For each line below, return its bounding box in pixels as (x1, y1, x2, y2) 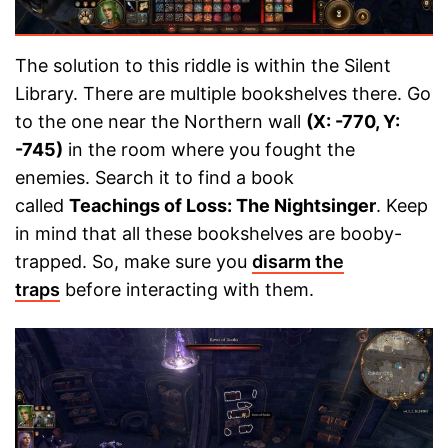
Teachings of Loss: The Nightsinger (69, 195, 376, 217)
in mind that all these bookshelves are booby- (15, 223, 402, 245)
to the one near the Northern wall (15, 111, 306, 133)
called (15, 195, 69, 217)
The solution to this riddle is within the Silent (15, 55, 391, 77)
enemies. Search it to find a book (15, 167, 294, 189)
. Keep (376, 195, 428, 217)
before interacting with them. (60, 279, 314, 301)
